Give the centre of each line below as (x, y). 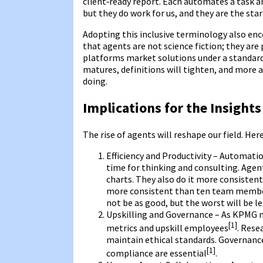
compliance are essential (156, 253)
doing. (95, 81)
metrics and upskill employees (167, 227)
